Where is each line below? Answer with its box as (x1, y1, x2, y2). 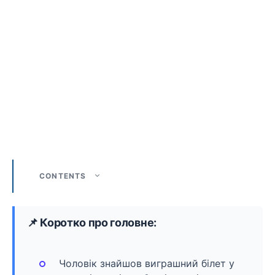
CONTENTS (39, 171, 87, 180)
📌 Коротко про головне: (27, 215, 157, 229)
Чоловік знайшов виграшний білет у (59, 257, 234, 269)
